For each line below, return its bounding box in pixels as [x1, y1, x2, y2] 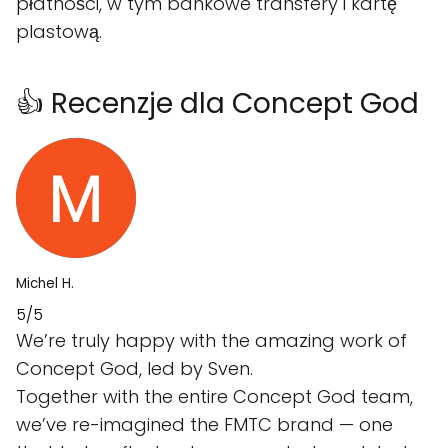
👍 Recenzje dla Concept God [16, 84, 419, 124]
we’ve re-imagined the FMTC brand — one [16, 412, 393, 438]
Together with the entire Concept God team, [16, 384, 413, 410]
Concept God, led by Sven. [16, 356, 253, 382]
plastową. [16, 19, 102, 45]
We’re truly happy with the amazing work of [16, 328, 407, 354]
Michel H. [16, 274, 74, 294]
